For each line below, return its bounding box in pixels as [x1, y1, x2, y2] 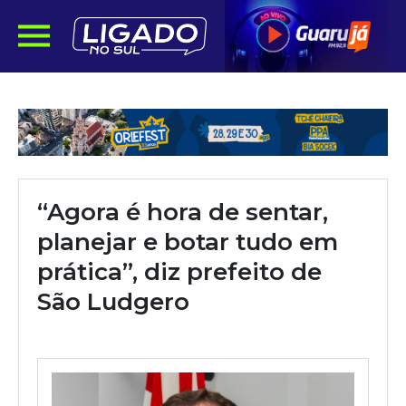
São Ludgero [37, 287, 189, 316]
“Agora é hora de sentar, [37, 198, 328, 227]
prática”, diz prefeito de [37, 257, 322, 286]
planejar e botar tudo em [37, 227, 338, 256]
